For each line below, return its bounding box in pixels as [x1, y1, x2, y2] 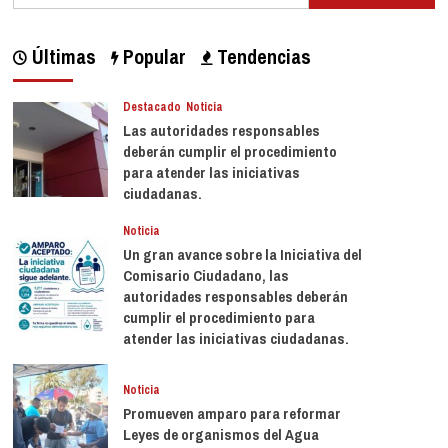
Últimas [26, 43, 96, 70]
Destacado [122, 99, 181, 115]
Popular [117, 43, 186, 70]
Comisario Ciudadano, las [122, 265, 289, 286]
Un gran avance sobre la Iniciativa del [122, 244, 362, 265]
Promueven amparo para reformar [122, 403, 341, 424]
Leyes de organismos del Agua [122, 424, 319, 445]
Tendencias [211, 43, 311, 70]
